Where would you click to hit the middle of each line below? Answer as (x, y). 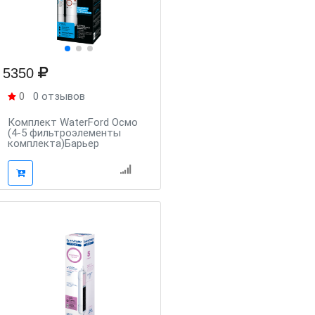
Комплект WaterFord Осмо (73, 122)
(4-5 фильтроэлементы (65, 133)
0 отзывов (59, 96)
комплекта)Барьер (54, 143)
